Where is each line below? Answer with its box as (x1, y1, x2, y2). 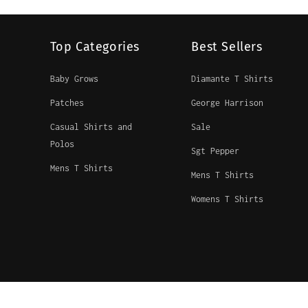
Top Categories (49, 39, 140, 55)
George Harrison (191, 98, 264, 109)
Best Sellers (191, 39, 263, 55)
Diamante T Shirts (191, 74, 274, 85)
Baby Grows (49, 74, 98, 85)
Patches (49, 98, 84, 109)
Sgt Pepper (191, 146, 240, 157)
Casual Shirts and (49, 122, 132, 133)
